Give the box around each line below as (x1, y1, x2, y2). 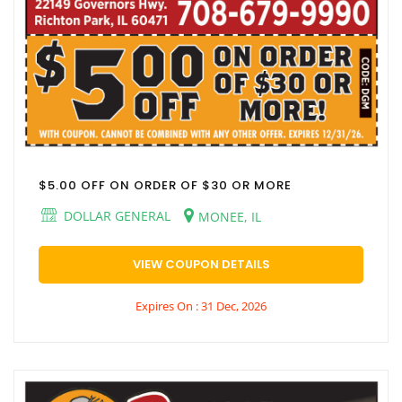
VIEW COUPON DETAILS (132, 256, 270, 274)
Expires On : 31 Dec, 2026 (135, 298, 267, 315)
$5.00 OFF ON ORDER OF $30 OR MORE (39, 177, 292, 195)
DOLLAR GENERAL (60, 207, 170, 225)
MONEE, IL (198, 208, 261, 226)
